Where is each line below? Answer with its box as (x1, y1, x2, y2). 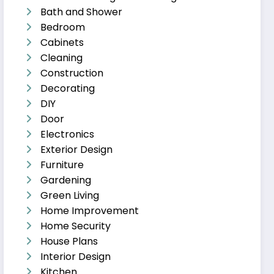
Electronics (40, 127, 95, 141)
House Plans (40, 234, 98, 248)
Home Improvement (40, 203, 139, 218)
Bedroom (40, 20, 86, 34)
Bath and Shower (40, 4, 123, 19)
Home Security (40, 218, 111, 233)
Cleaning (40, 50, 83, 65)
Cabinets (40, 35, 84, 50)
